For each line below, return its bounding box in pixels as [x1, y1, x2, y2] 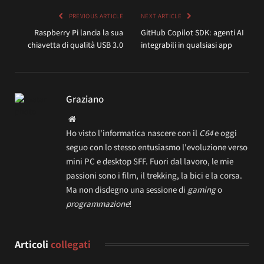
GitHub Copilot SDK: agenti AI [141, 27, 244, 38]
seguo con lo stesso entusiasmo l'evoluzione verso [66, 141, 247, 153]
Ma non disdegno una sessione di [66, 183, 187, 195]
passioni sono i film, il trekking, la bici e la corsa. [66, 169, 242, 181]
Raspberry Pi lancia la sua [34, 27, 123, 38]
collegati [51, 237, 91, 251]
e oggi [213, 127, 237, 138]
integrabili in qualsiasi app [141, 39, 232, 50]
